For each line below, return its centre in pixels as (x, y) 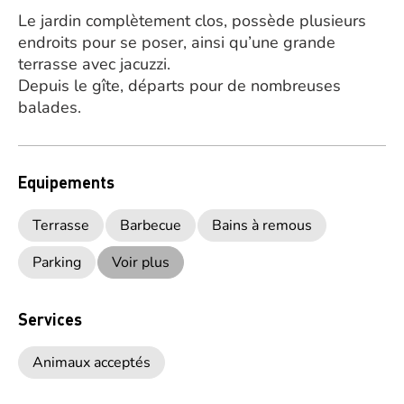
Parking (57, 262)
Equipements (66, 182)
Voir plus (141, 262)
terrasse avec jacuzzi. (94, 64)
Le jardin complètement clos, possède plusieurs (192, 21)
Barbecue (151, 225)
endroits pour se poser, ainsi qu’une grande (177, 42)
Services (50, 319)
